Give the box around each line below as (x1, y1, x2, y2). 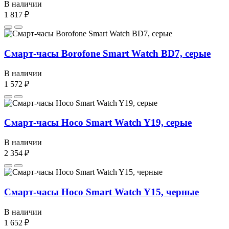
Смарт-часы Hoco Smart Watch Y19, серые (4, 117, 192, 128)
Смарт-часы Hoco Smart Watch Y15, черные (4, 186, 199, 197)
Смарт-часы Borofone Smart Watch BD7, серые (4, 48, 211, 59)
